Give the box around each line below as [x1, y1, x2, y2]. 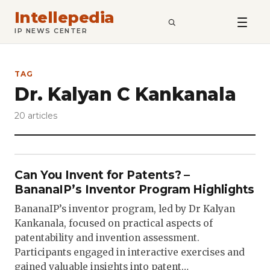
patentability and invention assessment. [14, 232, 199, 243]
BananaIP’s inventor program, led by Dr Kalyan [14, 203, 235, 215]
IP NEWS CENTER [14, 27, 88, 35]
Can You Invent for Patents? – [14, 168, 190, 182]
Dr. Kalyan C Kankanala [14, 83, 236, 105]
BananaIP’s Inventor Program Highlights [14, 183, 255, 196]
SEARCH [171, 20, 215, 31]
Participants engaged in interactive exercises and [14, 246, 245, 258]
